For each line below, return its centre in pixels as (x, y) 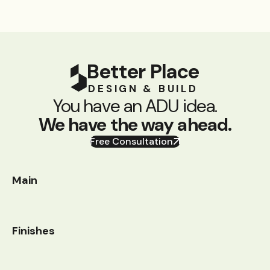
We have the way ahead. (135, 124)
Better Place (143, 71)
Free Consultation (131, 141)
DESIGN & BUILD (143, 89)
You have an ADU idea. (135, 106)
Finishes (33, 231)
